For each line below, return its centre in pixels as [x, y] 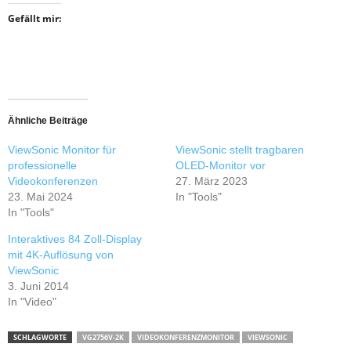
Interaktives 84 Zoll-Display [75, 239]
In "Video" [32, 302]
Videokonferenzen [53, 181]
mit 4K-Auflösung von [61, 255]
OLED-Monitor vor [221, 165]
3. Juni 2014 [38, 286]
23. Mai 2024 [40, 197]
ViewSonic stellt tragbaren [240, 150]
